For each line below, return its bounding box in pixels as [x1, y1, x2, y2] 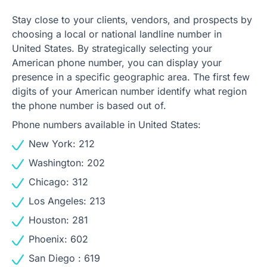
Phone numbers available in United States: [12, 118, 201, 131]
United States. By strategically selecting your [12, 42, 212, 54]
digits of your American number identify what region [12, 85, 247, 97]
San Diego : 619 [29, 252, 100, 264]
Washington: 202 [29, 156, 105, 169]
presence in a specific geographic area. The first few [12, 70, 250, 83]
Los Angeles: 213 [29, 194, 105, 207]
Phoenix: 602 [29, 232, 88, 245]
